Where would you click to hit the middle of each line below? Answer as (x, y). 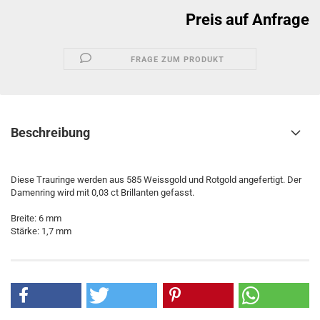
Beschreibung (50, 132)
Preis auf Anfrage (247, 20)
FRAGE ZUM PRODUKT (178, 60)
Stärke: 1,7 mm (41, 231)
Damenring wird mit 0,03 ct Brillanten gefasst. (102, 192)
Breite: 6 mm (36, 218)
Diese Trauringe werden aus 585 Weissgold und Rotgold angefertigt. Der (156, 180)
